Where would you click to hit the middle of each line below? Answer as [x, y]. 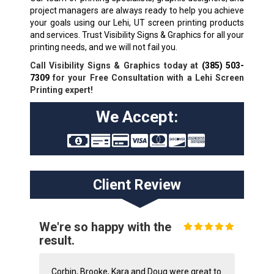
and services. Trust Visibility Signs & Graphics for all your [137, 35]
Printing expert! [61, 90]
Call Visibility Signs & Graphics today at [116, 65]
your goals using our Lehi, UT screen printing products [137, 22]
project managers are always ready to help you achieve [137, 10]
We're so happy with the [105, 227]
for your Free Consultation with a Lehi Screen [147, 77]
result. [57, 240]
